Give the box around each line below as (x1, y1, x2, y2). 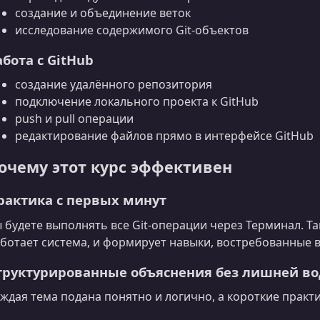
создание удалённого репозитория (15, 76, 212, 93)
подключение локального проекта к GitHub (15, 94, 259, 110)
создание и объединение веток (15, 4, 191, 21)
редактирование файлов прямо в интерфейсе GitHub (15, 128, 314, 144)
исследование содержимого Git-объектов (15, 21, 249, 38)
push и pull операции (15, 111, 134, 127)
